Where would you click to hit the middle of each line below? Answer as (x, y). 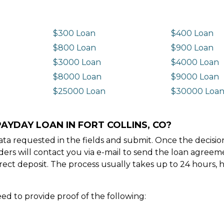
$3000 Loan (77, 62)
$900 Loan (192, 47)
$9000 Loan (195, 76)
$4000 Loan (195, 62)
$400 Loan (192, 33)
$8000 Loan (77, 76)
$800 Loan (74, 47)
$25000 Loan (79, 91)
